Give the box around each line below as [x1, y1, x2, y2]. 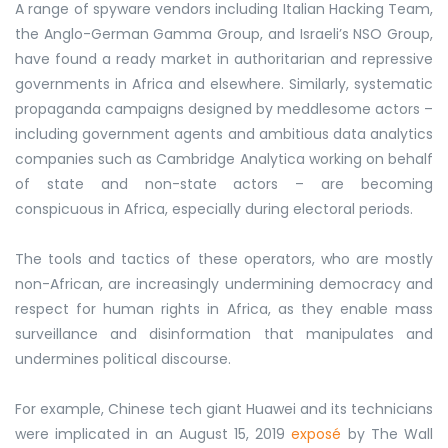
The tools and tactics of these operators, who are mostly [15, 248, 433, 269]
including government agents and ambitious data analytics [15, 123, 433, 144]
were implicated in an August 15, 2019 [15, 423, 292, 444]
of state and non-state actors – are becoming [15, 173, 433, 194]
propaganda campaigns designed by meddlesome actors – [15, 98, 433, 119]
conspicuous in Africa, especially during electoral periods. [15, 198, 417, 219]
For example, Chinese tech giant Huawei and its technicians [15, 398, 433, 419]
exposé [291, 423, 342, 444]
